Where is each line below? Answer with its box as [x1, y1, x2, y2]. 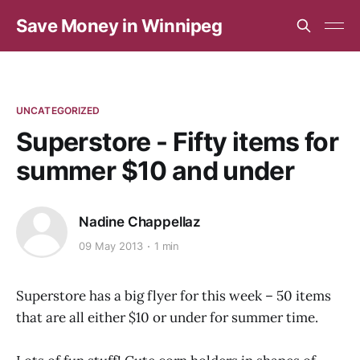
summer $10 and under [16, 155, 295, 186]
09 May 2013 [79, 239, 143, 253]
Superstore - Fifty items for [16, 126, 339, 157]
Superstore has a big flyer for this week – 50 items [16, 287, 331, 305]
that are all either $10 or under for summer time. [16, 309, 318, 326]
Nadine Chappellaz [79, 213, 202, 230]
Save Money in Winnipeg [16, 15, 223, 36]
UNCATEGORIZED [16, 104, 100, 117]
